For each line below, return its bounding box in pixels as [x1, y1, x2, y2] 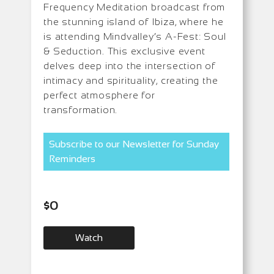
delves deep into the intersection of [43, 60, 216, 71]
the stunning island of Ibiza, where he [43, 16, 224, 27]
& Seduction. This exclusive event [43, 45, 206, 56]
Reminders [49, 153, 96, 164]
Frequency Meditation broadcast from [43, 1, 226, 12]
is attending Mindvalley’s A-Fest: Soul [43, 31, 226, 42]
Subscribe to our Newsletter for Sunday [49, 138, 220, 149]
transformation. [43, 104, 118, 115]
